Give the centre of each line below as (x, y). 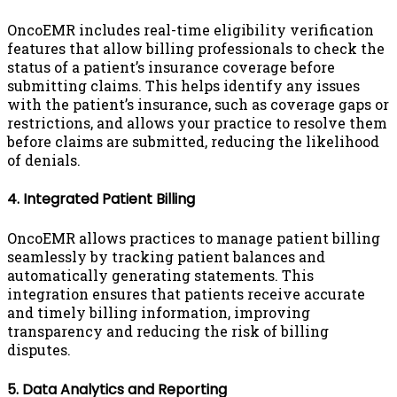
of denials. (44, 160)
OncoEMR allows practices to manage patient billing (194, 238)
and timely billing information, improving (159, 313)
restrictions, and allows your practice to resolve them (197, 122)
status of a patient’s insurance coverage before (171, 66)
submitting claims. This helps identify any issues (183, 85)
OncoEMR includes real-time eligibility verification (191, 29)
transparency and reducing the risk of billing (168, 331)
